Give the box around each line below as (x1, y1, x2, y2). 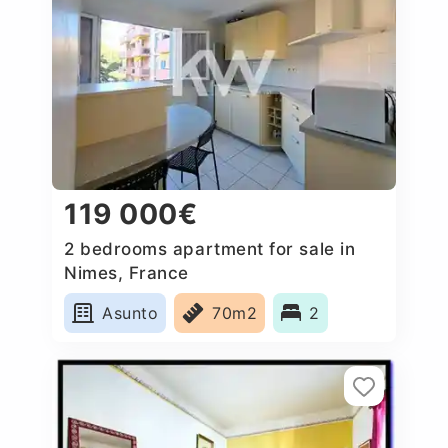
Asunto (102, 302, 159, 323)
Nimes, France (64, 262, 190, 283)
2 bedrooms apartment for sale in (64, 238, 356, 259)
